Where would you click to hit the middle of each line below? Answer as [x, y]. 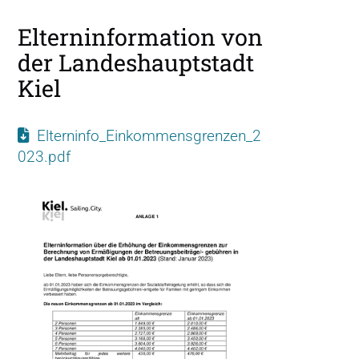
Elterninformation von [140, 37]
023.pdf [44, 157]
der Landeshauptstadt [136, 63]
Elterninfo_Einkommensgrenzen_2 [149, 136]
